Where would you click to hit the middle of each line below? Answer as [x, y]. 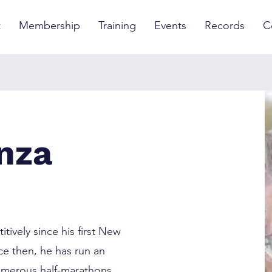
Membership [49, 25]
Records [225, 25]
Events [170, 25]
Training [117, 25]
